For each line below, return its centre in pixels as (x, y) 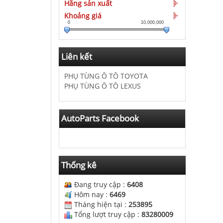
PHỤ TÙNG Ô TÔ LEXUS (103, 86)
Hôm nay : (91, 194)
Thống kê (79, 165)
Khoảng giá (83, 16)
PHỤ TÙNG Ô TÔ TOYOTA (106, 76)
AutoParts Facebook (100, 118)
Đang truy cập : (100, 184)
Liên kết (77, 56)
